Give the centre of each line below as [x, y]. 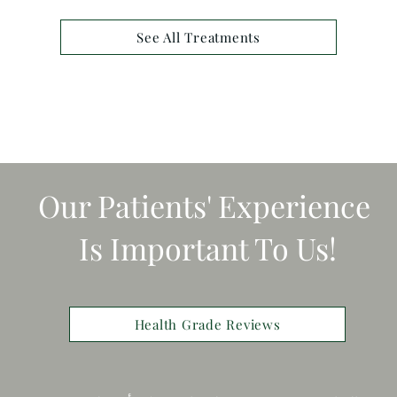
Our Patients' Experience [207, 206]
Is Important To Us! [207, 248]
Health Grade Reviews [207, 324]
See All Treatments [198, 37]
